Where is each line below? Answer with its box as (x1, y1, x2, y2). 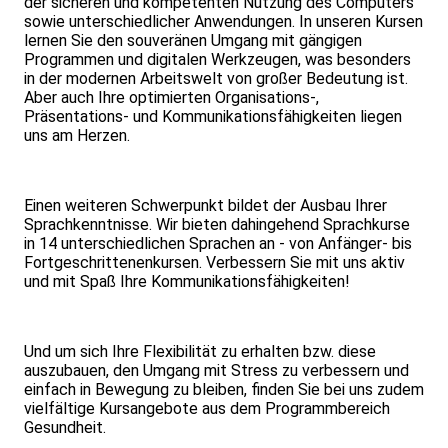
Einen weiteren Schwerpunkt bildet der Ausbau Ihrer (24, 196, 387, 216)
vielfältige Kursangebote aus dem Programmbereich (24, 399, 390, 419)
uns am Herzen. (24, 126, 130, 146)
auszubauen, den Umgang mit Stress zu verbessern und (24, 361, 409, 381)
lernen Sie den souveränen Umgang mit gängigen (24, 31, 362, 51)
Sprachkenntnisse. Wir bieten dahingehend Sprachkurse (24, 215, 410, 235)
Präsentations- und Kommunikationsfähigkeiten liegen (24, 107, 402, 127)
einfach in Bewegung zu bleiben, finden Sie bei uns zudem (24, 380, 424, 400)
